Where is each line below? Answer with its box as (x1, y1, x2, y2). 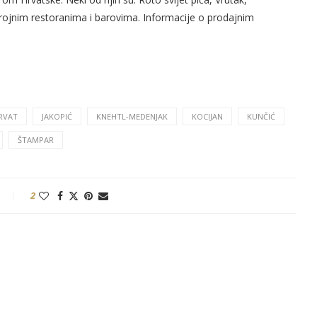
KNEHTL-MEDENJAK (96, 111, 168, 122)
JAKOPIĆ (42, 111, 72, 122)
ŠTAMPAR (18, 134, 54, 146)
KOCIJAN (192, 111, 223, 122)
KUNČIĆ (247, 111, 275, 122)
